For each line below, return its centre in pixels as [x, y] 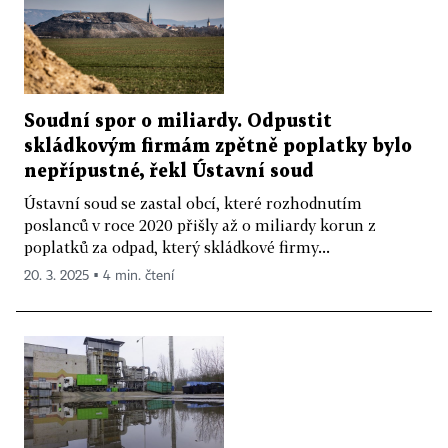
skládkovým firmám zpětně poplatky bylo [218, 146]
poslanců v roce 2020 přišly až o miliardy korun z [200, 224]
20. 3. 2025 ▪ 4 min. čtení [99, 275]
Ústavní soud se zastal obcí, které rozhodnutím [193, 202]
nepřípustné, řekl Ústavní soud [169, 171]
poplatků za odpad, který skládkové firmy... [177, 246]
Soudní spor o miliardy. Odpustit [178, 121]
